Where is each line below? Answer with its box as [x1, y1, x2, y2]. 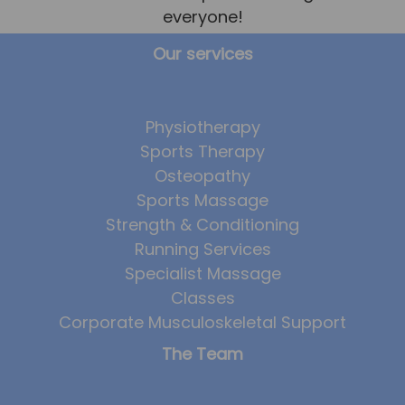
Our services [152, 42, 253, 65]
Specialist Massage [124, 261, 281, 285]
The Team [162, 343, 243, 366]
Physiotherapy [145, 115, 260, 138]
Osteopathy [155, 164, 250, 187]
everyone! [162, 5, 243, 29]
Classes [170, 286, 235, 309]
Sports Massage [137, 188, 268, 212]
